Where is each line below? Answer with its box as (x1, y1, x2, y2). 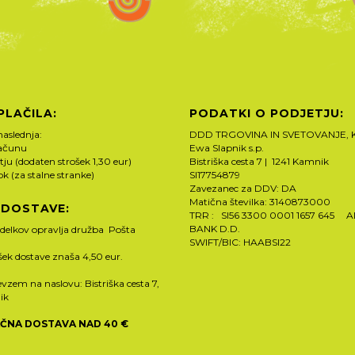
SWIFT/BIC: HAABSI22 (189, 235, 291, 248)
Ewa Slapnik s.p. (189, 141, 264, 154)
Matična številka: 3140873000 (189, 195, 330, 208)
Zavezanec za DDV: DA (189, 181, 296, 194)
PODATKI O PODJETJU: (189, 105, 344, 120)
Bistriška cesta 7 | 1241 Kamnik (189, 155, 329, 167)
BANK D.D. (189, 222, 240, 235)
